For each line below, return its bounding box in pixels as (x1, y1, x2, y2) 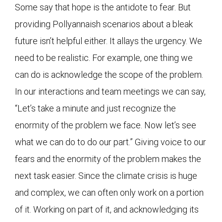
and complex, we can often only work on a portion (15, 187, 204, 198)
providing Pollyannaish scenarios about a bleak (15, 18, 193, 29)
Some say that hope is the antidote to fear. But (15, 1, 191, 12)
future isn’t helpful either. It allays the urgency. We (15, 35, 202, 46)
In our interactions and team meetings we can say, (15, 86, 206, 97)
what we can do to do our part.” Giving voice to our (15, 136, 206, 147)
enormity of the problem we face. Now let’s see (15, 119, 196, 130)
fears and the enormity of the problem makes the (15, 153, 201, 164)
